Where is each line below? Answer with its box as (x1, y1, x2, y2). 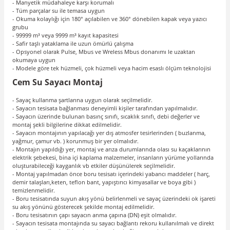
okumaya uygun (12, 56, 55, 64)
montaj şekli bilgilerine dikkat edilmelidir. (12, 121, 122, 129)
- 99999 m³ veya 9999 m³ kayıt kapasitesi (12, 31, 119, 40)
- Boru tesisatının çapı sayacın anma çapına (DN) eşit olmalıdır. (12, 211, 177, 219)
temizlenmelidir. (12, 186, 55, 195)
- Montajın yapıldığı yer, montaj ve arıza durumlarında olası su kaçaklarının (12, 145, 210, 154)
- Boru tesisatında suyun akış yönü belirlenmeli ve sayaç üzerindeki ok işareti (12, 195, 216, 203)
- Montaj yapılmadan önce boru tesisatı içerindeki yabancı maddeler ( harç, (12, 170, 210, 178)
